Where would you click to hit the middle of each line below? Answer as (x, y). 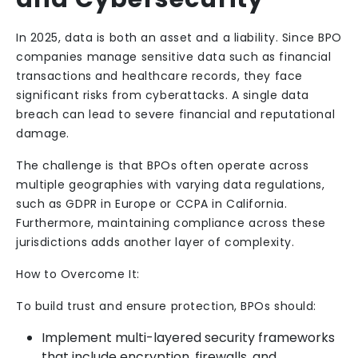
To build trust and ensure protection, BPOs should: (166, 306)
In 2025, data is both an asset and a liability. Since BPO (179, 38)
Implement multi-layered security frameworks (188, 338)
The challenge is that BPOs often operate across (163, 165)
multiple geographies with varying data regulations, (171, 185)
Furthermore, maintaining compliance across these (171, 223)
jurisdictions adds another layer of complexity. (155, 242)
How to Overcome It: (78, 274)
